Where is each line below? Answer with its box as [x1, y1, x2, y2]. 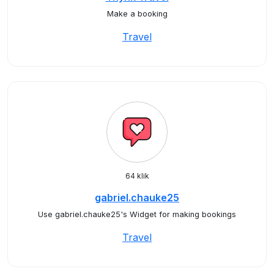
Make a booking [106, 9, 168, 18]
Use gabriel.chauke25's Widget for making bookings [38, 210, 236, 219]
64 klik [125, 171, 149, 180]
